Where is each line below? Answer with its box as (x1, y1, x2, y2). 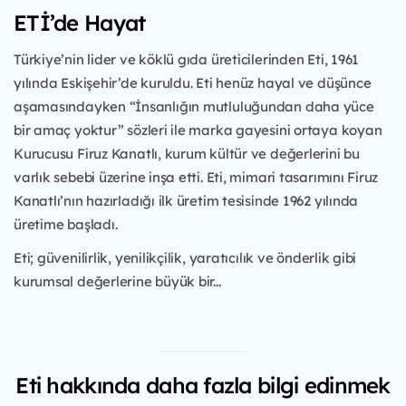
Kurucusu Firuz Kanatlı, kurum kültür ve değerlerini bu (14, 145, 360, 163)
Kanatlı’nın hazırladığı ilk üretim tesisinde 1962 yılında (14, 192, 359, 210)
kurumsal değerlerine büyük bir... (14, 273, 221, 291)
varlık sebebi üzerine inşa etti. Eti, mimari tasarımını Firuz (14, 169, 379, 187)
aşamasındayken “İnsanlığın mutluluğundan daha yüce (14, 98, 374, 116)
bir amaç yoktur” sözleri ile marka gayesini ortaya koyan (14, 121, 382, 140)
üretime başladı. (14, 216, 118, 234)
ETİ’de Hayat (14, 9, 146, 37)
